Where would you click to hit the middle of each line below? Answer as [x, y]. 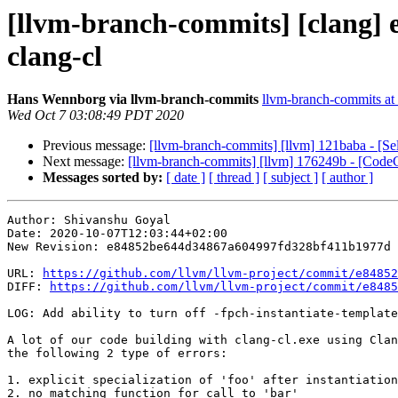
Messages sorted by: [103, 178]
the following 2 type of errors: [117, 354]
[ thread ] [234, 178]
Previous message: [96, 146]
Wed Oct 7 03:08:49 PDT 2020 [96, 115]
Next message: [85, 162]
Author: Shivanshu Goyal [89, 220]
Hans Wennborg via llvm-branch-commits [133, 99]
